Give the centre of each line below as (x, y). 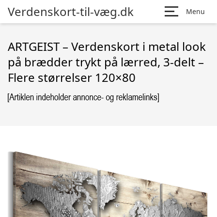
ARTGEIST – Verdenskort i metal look (107, 46)
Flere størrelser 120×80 (72, 77)
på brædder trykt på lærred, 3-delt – (106, 62)
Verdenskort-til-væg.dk (71, 11)
